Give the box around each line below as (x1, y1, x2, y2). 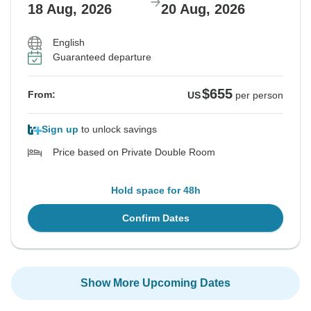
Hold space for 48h (110, 185, 201, 196)
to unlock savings (78, 124, 157, 135)
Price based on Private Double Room (53, 146, 215, 158)
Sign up (42, 124, 78, 135)
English (53, 37, 85, 49)
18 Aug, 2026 (28, 1, 112, 17)
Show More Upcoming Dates (81, 277, 230, 289)
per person (235, 90, 283, 101)
